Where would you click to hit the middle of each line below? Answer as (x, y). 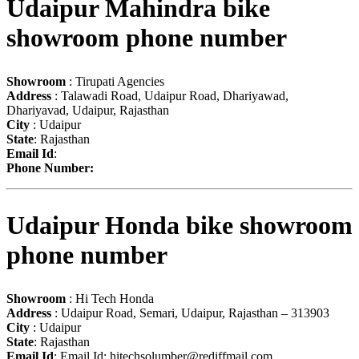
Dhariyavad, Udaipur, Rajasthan (88, 110)
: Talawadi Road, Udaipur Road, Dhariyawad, (170, 95)
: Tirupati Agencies (115, 81)
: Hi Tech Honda (110, 298)
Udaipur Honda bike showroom (179, 226)
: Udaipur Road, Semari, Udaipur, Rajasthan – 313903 (190, 313)
